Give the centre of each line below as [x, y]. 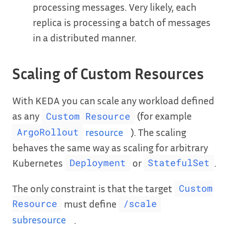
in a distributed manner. [85, 37]
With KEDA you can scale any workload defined [113, 100]
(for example [163, 115]
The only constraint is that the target [93, 188]
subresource [39, 220]
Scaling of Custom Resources [108, 73]
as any [27, 115]
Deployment [97, 163]
